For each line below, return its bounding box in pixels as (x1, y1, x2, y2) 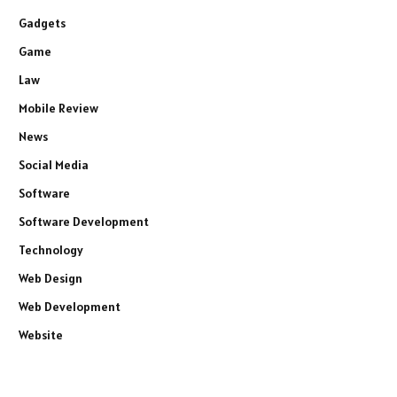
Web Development (19, 299, 121, 315)
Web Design (19, 270, 82, 287)
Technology (19, 242, 83, 259)
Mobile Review (19, 100, 98, 117)
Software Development (19, 214, 149, 230)
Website (19, 327, 63, 344)
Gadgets (19, 15, 66, 32)
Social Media (19, 157, 89, 174)
